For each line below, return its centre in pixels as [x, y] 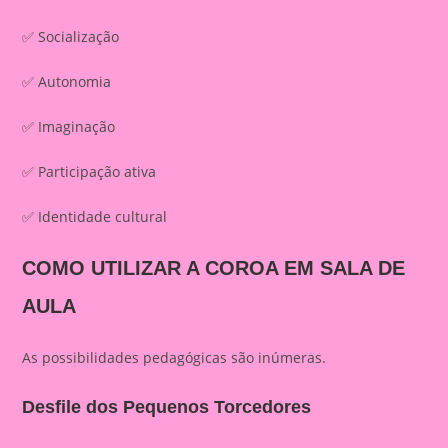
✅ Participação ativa [89, 171]
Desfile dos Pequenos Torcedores [167, 407]
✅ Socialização [71, 36]
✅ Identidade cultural [95, 216]
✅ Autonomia [67, 81]
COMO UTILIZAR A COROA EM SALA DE [214, 268]
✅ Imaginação [69, 126]
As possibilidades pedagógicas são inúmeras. [174, 357]
